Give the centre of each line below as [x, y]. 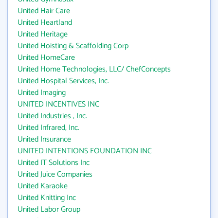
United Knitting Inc [47, 198]
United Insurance [44, 139]
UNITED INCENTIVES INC [58, 104]
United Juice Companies [55, 174]
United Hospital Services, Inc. [63, 81]
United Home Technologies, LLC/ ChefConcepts [94, 69]
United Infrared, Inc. [48, 128]
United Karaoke [43, 186]
